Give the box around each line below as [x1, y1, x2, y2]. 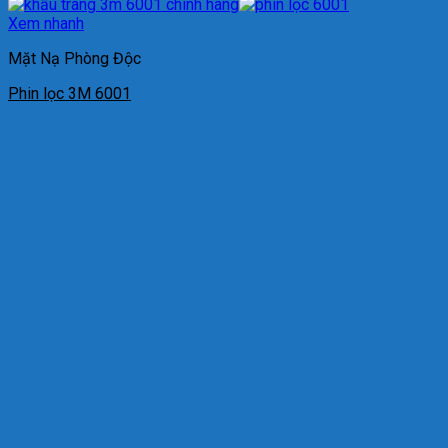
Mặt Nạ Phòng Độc [8, 48, 141, 68]
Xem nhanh [8, 13, 84, 33]
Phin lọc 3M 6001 [8, 83, 131, 103]
